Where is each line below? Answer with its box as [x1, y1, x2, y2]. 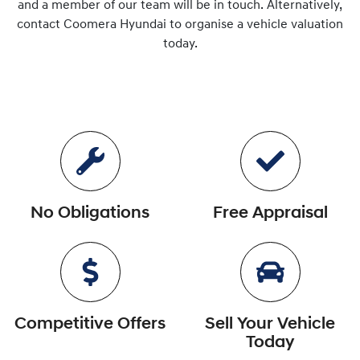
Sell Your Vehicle [205, 316, 335, 333]
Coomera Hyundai [63, 18, 166, 31]
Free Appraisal [212, 205, 328, 222]
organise [185, 18, 234, 31]
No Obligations [31, 205, 149, 222]
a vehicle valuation [234, 18, 343, 31]
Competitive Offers [14, 316, 166, 333]
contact [17, 18, 63, 31]
